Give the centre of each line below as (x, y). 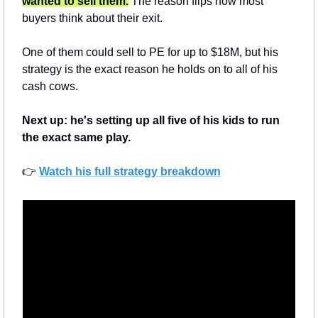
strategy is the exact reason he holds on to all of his (150, 70)
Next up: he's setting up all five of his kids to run (151, 121)
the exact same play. (76, 138)
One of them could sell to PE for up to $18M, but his (150, 53)
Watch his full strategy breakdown (130, 172)
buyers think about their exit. (92, 18)
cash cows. (50, 87)
